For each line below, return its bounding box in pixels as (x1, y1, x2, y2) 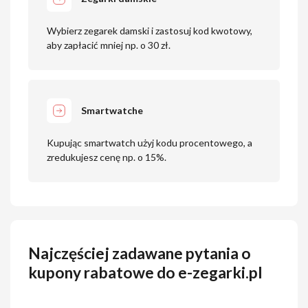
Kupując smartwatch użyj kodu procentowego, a (46, 136, 252, 148)
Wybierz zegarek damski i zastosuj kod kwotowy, (46, 25, 252, 37)
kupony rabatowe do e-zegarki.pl (28, 263, 263, 282)
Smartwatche (81, 104, 144, 116)
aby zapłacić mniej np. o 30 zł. (46, 39, 170, 52)
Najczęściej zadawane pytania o (28, 243, 252, 263)
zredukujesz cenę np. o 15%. (46, 151, 166, 163)
